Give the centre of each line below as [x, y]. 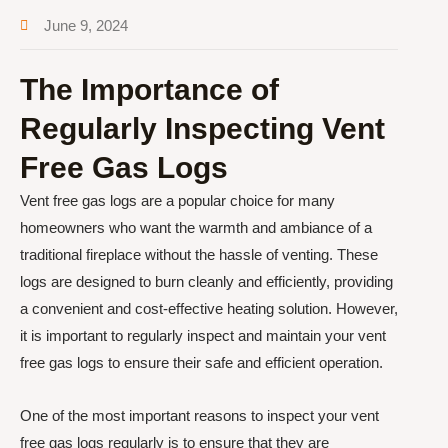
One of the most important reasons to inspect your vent [199, 416]
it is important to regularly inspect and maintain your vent [203, 335]
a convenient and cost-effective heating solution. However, [209, 308]
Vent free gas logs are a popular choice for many [177, 200]
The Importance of [149, 89]
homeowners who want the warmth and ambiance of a [196, 227]
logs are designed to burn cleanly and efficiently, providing [206, 281]
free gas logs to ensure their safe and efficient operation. [201, 362]
